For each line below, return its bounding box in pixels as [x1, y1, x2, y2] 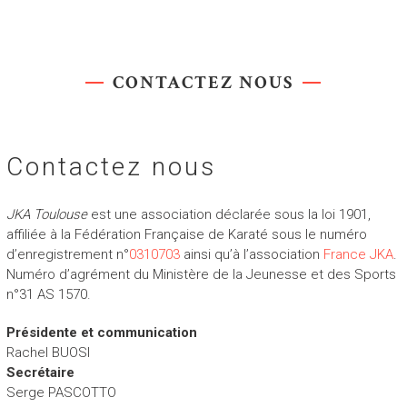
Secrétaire [5, 364, 74, 382]
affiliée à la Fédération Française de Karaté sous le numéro [5, 226, 367, 243]
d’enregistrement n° [5, 246, 129, 263]
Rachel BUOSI [5, 344, 90, 362]
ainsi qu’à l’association [179, 246, 323, 263]
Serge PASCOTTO [5, 384, 116, 402]
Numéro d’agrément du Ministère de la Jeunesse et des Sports [5, 266, 396, 283]
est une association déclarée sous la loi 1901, [86, 206, 371, 223]
